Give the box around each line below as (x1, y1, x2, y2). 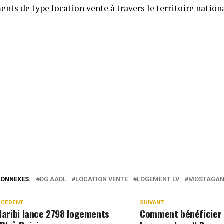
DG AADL (40, 175, 66, 183)
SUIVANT (140, 199, 164, 206)
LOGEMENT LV (137, 175, 179, 183)
